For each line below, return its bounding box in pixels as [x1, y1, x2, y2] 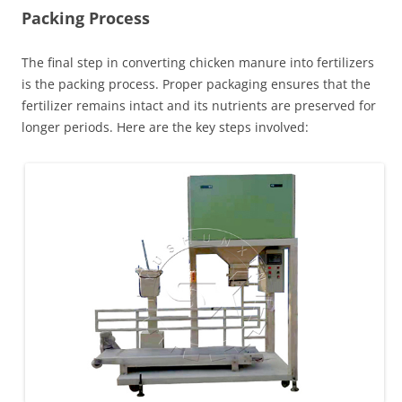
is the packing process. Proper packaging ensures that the [22, 75, 371, 93]
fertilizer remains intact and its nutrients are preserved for [22, 97, 376, 115]
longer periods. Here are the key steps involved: [22, 118, 309, 136]
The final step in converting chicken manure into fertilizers [22, 54, 374, 72]
